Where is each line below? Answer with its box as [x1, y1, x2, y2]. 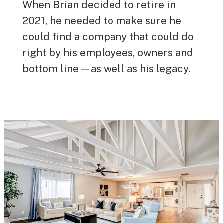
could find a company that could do [22, 30, 194, 43]
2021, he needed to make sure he [22, 14, 182, 27]
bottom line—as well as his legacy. [22, 62, 191, 75]
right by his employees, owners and [22, 46, 194, 59]
